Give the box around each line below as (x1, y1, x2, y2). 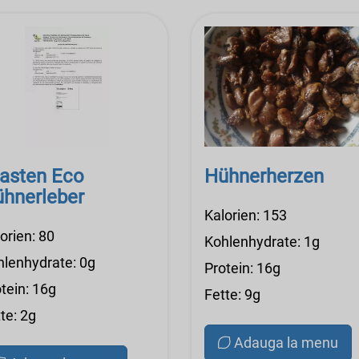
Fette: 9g (204, 286, 260, 304)
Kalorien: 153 (204, 207, 287, 224)
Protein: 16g (204, 260, 280, 277)
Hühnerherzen (204, 165, 324, 188)
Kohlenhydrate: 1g (204, 233, 320, 251)
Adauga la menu (234, 334, 338, 352)
